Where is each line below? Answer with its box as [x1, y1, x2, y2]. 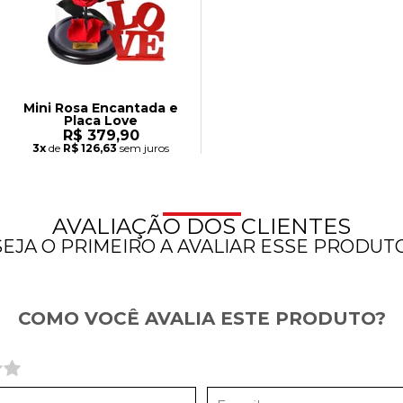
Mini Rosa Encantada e [23, 100, 178, 117]
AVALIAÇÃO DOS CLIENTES [52, 213, 351, 240]
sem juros [117, 141, 169, 156]
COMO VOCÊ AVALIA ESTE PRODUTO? [17, 308, 386, 330]
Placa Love [64, 112, 138, 130]
